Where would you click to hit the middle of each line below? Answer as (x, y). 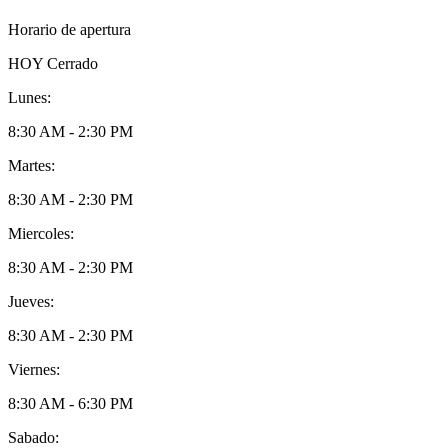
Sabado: (33, 437)
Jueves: (31, 301)
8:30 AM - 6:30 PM (70, 403)
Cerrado (72, 63)
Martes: (31, 165)
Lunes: (29, 97)
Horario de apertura (69, 29)
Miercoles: (41, 233)
